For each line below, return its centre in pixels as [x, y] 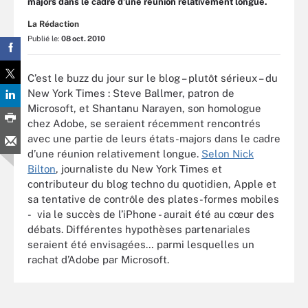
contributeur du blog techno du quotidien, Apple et [152, 184]
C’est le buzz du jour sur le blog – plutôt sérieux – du [153, 78]
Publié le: [44, 38]
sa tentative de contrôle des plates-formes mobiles [153, 199]
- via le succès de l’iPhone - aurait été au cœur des [151, 214]
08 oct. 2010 [83, 38]
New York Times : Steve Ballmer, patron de [131, 93]
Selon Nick [228, 153]
